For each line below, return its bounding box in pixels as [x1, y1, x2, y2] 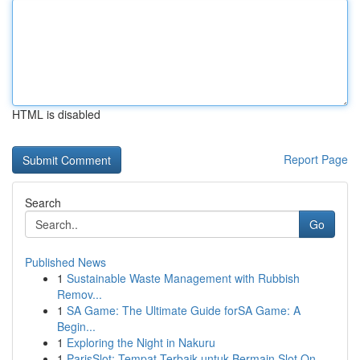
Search [25, 194, 61, 211]
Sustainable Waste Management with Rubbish [67, 270, 300, 286]
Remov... [57, 286, 102, 302]
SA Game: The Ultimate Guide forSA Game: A [67, 302, 301, 318]
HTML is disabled [12, 106, 100, 122]
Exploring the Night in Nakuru [67, 334, 215, 350]
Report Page [284, 151, 348, 167]
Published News [25, 254, 106, 270]
